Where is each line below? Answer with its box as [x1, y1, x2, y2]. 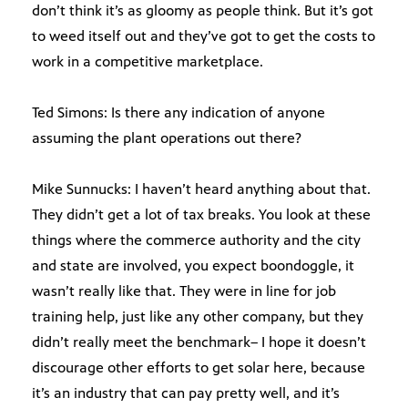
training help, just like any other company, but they [32, 308, 363, 326]
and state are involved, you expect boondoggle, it [32, 257, 354, 275]
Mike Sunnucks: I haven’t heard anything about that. [32, 180, 371, 199]
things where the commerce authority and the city [32, 231, 361, 250]
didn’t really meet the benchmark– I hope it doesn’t [32, 333, 366, 352]
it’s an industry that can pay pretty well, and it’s [32, 384, 340, 403]
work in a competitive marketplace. [32, 53, 263, 71]
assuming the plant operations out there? [32, 129, 301, 148]
